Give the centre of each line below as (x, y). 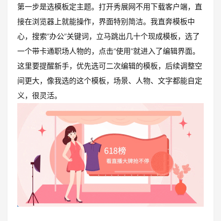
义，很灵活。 (39, 95)
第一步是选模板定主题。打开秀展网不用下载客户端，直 (110, 6)
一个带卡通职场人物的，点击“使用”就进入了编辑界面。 (109, 51)
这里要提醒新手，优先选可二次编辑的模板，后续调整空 (110, 66)
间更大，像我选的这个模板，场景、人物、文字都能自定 (110, 80)
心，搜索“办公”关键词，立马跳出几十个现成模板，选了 (109, 36)
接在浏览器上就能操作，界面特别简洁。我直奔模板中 (106, 21)
